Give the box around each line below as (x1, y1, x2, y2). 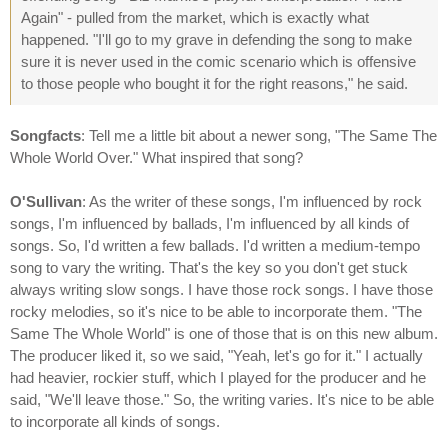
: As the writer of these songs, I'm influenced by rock (82, 193, 422, 210)
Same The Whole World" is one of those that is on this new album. (10, 325, 438, 342)
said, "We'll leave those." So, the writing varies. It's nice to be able (10, 391, 434, 408)
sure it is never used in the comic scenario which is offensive (21, 53, 416, 70)
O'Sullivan (10, 193, 82, 210)
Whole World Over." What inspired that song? (10, 149, 303, 166)
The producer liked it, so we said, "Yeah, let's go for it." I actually (10, 347, 423, 364)
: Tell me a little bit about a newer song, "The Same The (81, 127, 437, 144)
